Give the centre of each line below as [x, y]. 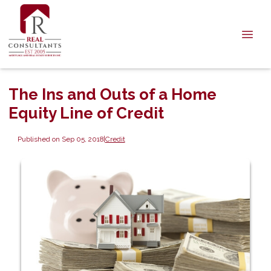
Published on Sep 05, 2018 [60, 139]
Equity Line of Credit [86, 113]
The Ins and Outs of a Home [113, 94]
